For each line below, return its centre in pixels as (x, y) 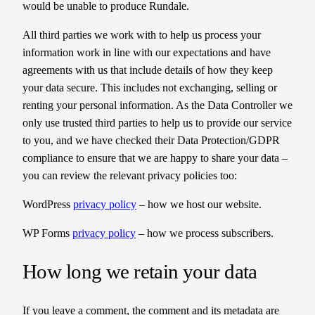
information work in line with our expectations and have (147, 52)
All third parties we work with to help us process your (142, 34)
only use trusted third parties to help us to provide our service (157, 122)
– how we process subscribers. (205, 233)
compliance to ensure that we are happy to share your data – (155, 157)
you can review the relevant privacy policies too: (130, 175)
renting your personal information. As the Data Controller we (157, 105)
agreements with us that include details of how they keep (148, 70)
